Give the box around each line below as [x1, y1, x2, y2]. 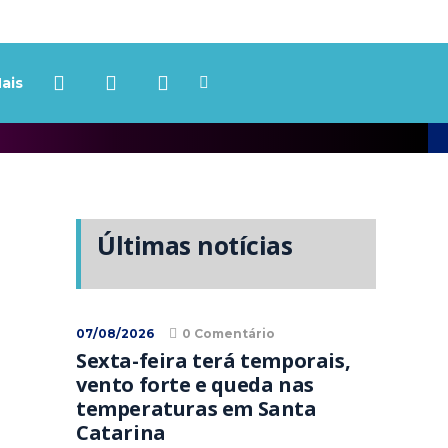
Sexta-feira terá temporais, [76, 347, 351, 374]
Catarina [76, 419, 166, 446]
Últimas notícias [97, 228, 292, 262]
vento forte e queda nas [76, 371, 314, 398]
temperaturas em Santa [76, 395, 317, 422]
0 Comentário [182, 326, 275, 341]
